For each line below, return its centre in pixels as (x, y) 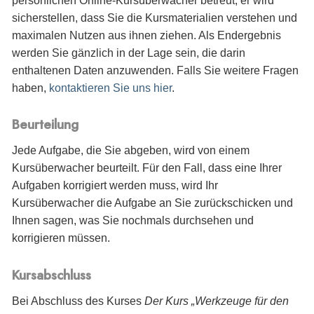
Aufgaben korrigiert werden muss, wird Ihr (115, 186)
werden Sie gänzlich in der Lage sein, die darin (129, 53)
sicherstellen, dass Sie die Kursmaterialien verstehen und (155, 18)
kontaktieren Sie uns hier (110, 88)
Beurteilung (45, 124)
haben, (30, 88)
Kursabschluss (52, 275)
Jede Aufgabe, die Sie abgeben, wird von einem (131, 151)
